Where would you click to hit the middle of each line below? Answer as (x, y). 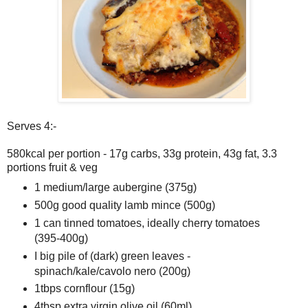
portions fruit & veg (52, 167)
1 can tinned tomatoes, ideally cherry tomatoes (147, 223)
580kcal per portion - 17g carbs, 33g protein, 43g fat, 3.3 (142, 153)
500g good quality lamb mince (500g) (124, 205)
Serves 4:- (32, 126)
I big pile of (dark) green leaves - (112, 256)
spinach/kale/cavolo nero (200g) (112, 271)
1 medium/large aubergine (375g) (115, 187)
